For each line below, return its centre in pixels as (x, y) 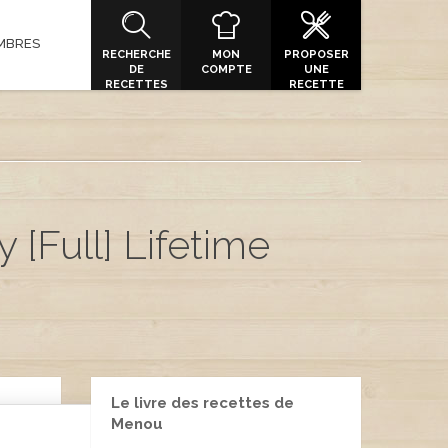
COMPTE (226, 69)
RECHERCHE (136, 54)
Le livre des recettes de (202, 403)
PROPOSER (316, 54)
